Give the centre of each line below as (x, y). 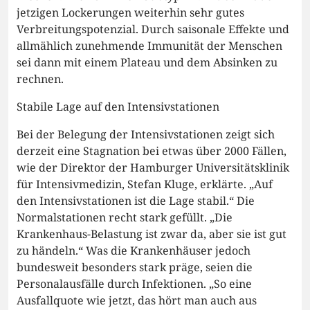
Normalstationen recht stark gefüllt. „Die (125, 217)
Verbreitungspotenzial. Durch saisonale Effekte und (153, 29)
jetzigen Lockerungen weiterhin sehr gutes (130, 12)
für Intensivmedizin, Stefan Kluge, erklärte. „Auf (145, 184)
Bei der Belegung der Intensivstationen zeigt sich (146, 134)
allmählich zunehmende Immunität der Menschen (149, 45)
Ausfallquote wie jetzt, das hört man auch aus (137, 300)
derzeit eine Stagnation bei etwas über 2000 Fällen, (152, 151)
